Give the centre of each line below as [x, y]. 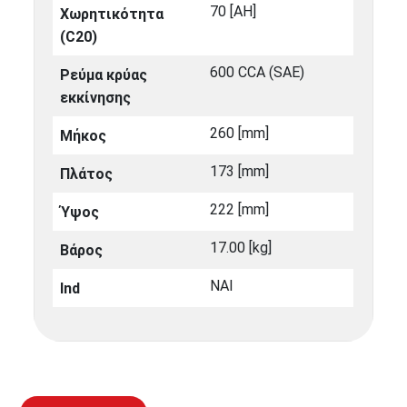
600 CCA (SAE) [258, 73]
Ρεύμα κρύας [104, 75]
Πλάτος [87, 174]
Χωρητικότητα [112, 15]
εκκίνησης [96, 98]
